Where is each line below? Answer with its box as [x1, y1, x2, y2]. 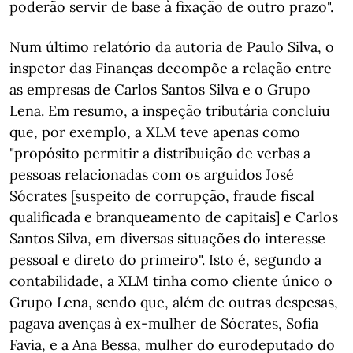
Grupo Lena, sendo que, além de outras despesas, [9, 293, 338, 311]
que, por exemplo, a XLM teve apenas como [9, 123, 300, 141]
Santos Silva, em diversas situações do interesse [9, 229, 325, 247]
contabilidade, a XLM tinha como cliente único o [9, 272, 333, 290]
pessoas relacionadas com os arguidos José [9, 165, 294, 184]
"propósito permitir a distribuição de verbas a [9, 144, 310, 162]
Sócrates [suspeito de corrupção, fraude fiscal [9, 187, 314, 205]
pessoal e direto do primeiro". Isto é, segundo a [9, 251, 321, 269]
